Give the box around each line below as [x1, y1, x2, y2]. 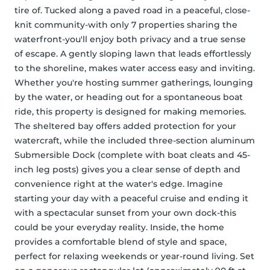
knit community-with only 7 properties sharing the [14, 19, 237, 31]
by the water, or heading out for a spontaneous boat [14, 92, 243, 103]
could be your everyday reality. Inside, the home [14, 222, 224, 233]
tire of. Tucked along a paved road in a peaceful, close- [14, 5, 250, 16]
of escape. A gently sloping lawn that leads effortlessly [14, 48, 251, 60]
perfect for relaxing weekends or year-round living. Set [14, 251, 254, 262]
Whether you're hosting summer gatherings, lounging [14, 77, 253, 89]
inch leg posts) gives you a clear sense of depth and [14, 164, 240, 175]
